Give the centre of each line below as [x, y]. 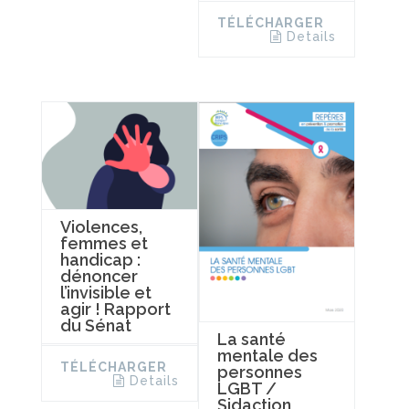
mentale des [267, 356]
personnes [259, 372]
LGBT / [246, 389]
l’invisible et [106, 293]
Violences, [101, 227]
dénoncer [99, 276]
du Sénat [96, 325]
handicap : [100, 260]
